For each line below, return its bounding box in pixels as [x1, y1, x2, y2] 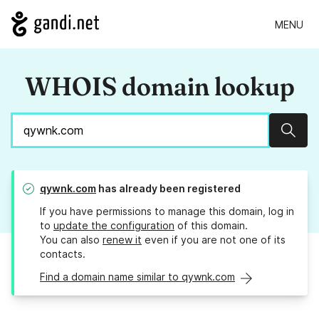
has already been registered [96, 182, 241, 195]
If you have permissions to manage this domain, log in [40, 205, 294, 218]
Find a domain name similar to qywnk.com [40, 271, 235, 283]
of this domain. [174, 219, 248, 232]
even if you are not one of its [142, 234, 286, 246]
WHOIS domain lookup [24, 70, 295, 103]
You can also [40, 234, 103, 246]
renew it [103, 234, 142, 246]
